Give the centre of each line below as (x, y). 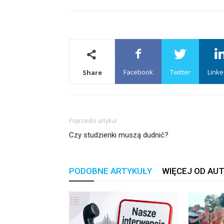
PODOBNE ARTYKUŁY (110, 171)
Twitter (180, 72)
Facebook (138, 72)
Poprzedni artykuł (93, 121)
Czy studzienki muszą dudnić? (119, 135)
